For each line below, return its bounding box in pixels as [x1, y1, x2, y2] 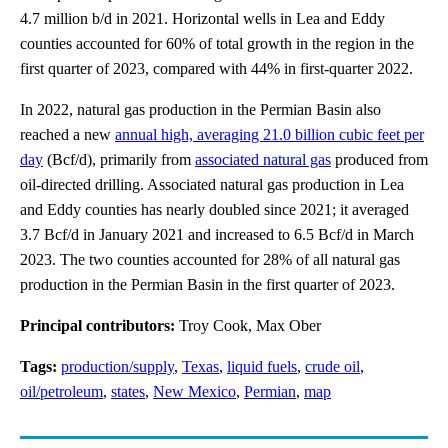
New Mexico [153, 382, 236, 400]
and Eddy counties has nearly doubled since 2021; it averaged [20, 200, 409, 218]
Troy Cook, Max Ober [179, 316, 321, 334]
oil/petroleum [20, 382, 103, 400]
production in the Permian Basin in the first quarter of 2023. [20, 275, 395, 293]
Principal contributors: [20, 316, 179, 334]
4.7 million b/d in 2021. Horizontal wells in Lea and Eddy [20, 9, 385, 27]
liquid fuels [227, 357, 297, 375]
